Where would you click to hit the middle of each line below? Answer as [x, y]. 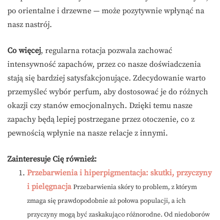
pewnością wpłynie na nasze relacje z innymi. [88, 133]
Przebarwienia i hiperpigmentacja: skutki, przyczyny [119, 173]
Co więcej [24, 51]
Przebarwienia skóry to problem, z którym [135, 188]
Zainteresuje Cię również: [52, 159]
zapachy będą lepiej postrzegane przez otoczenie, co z [101, 120]
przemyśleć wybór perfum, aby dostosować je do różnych [108, 92]
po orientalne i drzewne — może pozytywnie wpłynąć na [106, 11]
